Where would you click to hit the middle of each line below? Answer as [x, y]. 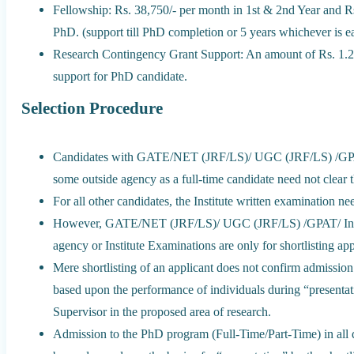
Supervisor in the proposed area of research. [162, 311]
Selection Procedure [92, 109]
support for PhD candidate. [121, 76]
